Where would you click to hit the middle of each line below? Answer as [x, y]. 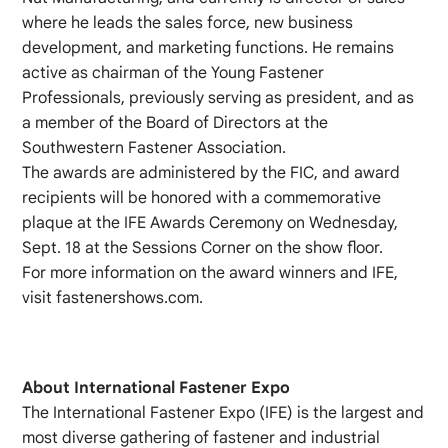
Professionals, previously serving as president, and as [218, 97]
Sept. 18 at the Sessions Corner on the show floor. [203, 247]
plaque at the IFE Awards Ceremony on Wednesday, [210, 222]
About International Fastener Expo [156, 387]
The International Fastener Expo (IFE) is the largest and [223, 412]
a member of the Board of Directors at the [175, 122]
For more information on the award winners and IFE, [210, 272]
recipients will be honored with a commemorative [202, 197]
